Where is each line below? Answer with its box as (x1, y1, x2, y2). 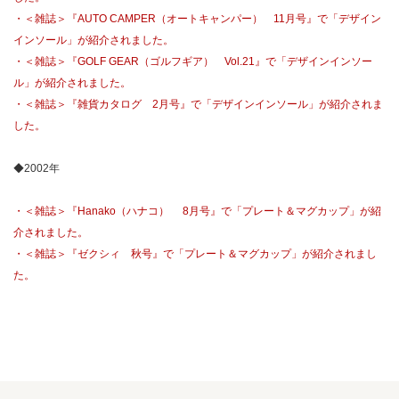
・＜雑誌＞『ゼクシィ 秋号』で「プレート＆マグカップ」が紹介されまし (13, 248, 377, 260)
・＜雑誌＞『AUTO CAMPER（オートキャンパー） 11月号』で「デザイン (13, 12, 381, 25)
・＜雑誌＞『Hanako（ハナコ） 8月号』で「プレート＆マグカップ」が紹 (13, 205, 381, 217)
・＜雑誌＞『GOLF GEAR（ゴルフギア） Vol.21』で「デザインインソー (13, 55, 372, 68)
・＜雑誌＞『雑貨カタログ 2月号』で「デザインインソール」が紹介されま (13, 98, 383, 110)
